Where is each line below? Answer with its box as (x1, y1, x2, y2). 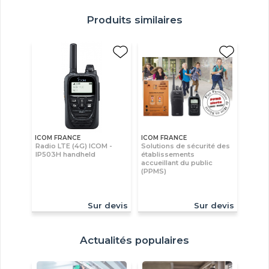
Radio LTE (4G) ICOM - (35, 141, 112, 150)
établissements (141, 150, 195, 159)
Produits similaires (86, 14, 183, 26)
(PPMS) (141, 166, 167, 175)
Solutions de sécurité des (141, 141, 231, 150)
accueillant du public (141, 158, 213, 167)
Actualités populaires (80, 234, 189, 246)
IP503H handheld (35, 150, 95, 159)
